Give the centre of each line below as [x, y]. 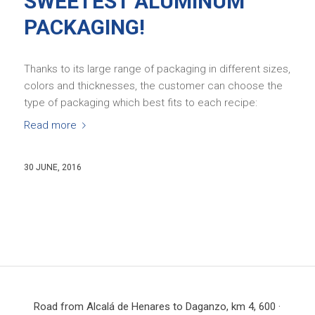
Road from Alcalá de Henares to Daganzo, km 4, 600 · [157, 307]
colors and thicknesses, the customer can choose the [153, 85]
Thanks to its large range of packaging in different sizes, [157, 69]
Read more [50, 125]
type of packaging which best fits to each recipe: [140, 102]
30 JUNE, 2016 [52, 168]
